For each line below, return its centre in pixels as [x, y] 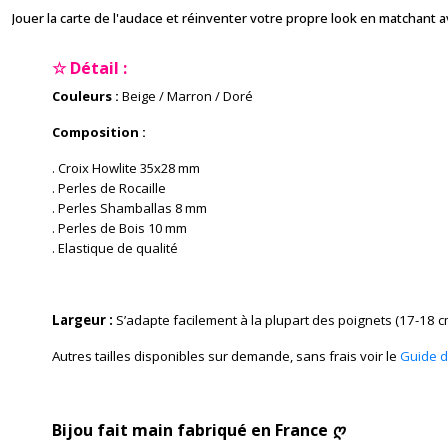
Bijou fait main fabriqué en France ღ [198, 430]
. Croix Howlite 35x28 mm [126, 168]
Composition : [99, 132]
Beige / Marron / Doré [187, 96]
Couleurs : [85, 96]
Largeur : [84, 320]
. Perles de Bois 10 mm [119, 228]
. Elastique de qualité [115, 248]
